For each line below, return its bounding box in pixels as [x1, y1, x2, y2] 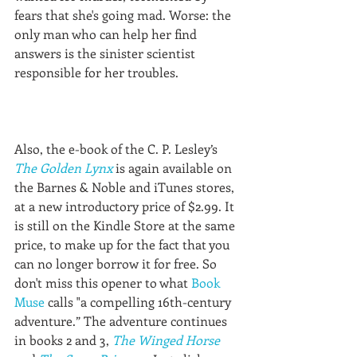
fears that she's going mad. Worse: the [14, 6, 234, 23]
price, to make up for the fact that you [14, 236, 233, 253]
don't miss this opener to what [14, 274, 191, 291]
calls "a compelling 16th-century [45, 293, 234, 310]
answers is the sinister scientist [14, 45, 198, 61]
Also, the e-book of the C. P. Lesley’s [14, 140, 221, 157]
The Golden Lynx [14, 159, 112, 176]
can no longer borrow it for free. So [14, 255, 220, 272]
